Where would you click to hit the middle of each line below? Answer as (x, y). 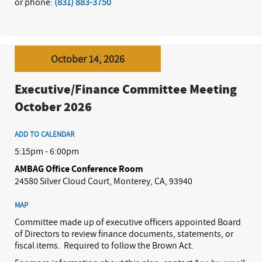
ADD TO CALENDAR (44, 135)
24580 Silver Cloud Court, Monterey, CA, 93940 (104, 181)
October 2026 (53, 107)
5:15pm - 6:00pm (47, 151)
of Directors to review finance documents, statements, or (124, 234)
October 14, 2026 (88, 58)
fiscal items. (37, 245)
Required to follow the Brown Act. (129, 245)
